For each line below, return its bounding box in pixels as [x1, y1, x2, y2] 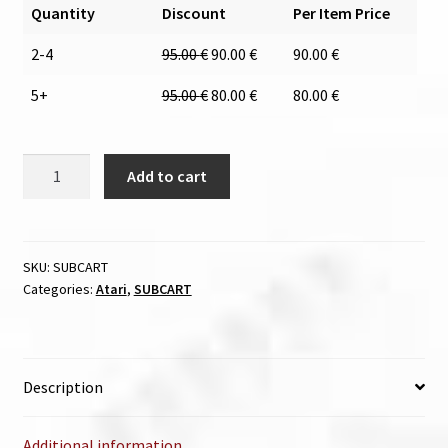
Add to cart [127, 166, 208, 187]
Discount [161, 2, 226, 23]
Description [22, 376, 103, 397]
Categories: [22, 279, 96, 298]
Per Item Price [292, 2, 390, 23]
